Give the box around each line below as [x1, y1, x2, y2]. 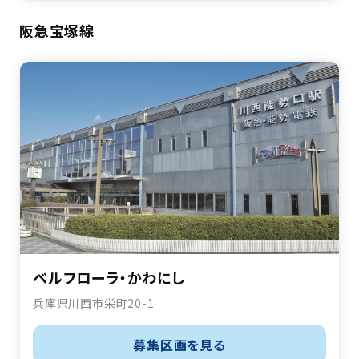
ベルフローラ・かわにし [33, 267, 185, 288]
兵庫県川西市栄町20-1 [33, 295, 155, 312]
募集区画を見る [133, 335, 226, 355]
